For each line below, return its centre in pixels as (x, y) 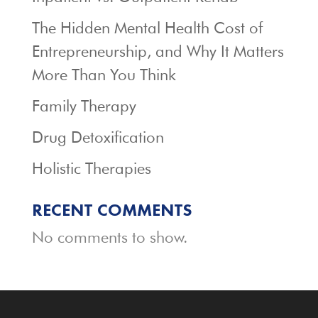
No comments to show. (109, 237)
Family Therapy (84, 106)
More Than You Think (104, 75)
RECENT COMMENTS (111, 210)
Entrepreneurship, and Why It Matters (158, 51)
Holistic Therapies (91, 169)
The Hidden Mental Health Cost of (147, 28)
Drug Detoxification (98, 137)
